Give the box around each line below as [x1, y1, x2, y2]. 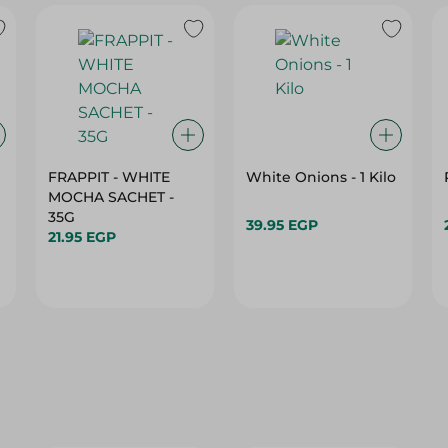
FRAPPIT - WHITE [48, 168, 171, 186]
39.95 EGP [245, 216, 318, 234]
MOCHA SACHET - [48, 188, 175, 206]
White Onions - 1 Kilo [245, 168, 396, 186]
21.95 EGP [48, 228, 117, 246]
